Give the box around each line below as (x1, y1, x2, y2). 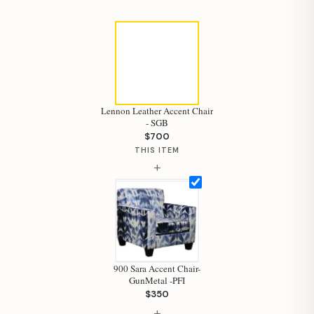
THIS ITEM (134, 145, 180, 155)
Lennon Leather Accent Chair (101, 104, 213, 117)
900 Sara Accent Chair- (114, 261, 200, 275)
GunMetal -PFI (129, 273, 185, 287)
